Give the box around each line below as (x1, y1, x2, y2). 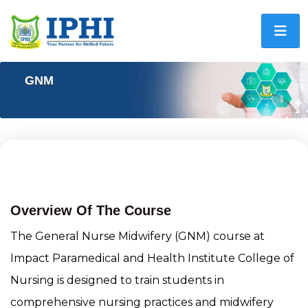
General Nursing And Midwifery (10, 148, 256, 167)
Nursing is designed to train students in (10, 273, 224, 287)
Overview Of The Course (10, 202, 171, 218)
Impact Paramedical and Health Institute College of (10, 251, 294, 265)
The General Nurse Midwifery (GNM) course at (10, 229, 265, 243)
